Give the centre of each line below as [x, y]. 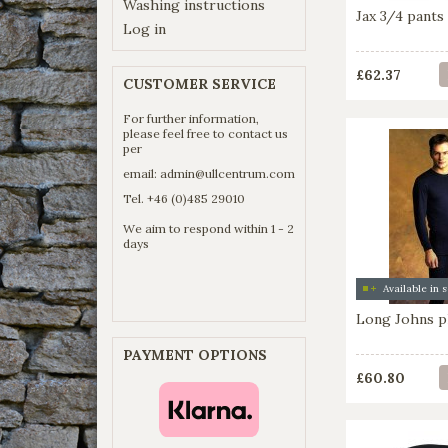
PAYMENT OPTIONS [195, 354]
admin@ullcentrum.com [227, 173]
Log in [144, 28]
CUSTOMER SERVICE [199, 83]
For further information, [191, 118]
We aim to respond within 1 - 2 [208, 228]
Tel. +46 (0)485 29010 [184, 198]
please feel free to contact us [205, 133]
